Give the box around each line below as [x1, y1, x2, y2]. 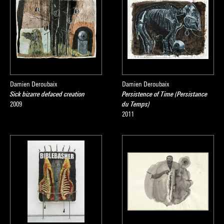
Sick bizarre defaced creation [10, 90, 85, 98]
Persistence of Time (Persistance [122, 90, 207, 98]
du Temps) [122, 100, 150, 108]
